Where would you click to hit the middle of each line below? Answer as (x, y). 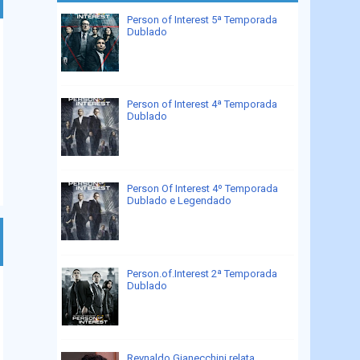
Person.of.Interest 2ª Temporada (202, 273)
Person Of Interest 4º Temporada (203, 189)
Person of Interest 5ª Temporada (202, 20)
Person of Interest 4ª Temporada (202, 104)
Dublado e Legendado (180, 201)
